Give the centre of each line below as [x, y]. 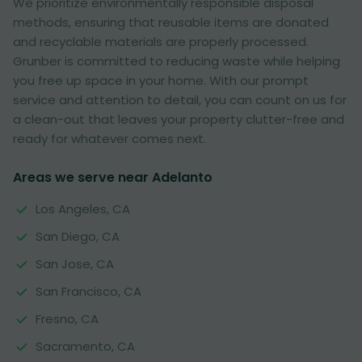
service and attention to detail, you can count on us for [180, 100]
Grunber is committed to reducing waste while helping [177, 61]
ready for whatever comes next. [109, 139]
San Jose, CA [75, 264]
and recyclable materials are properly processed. [161, 42]
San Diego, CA [78, 236]
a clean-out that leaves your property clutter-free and [179, 119]
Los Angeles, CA [83, 209]
